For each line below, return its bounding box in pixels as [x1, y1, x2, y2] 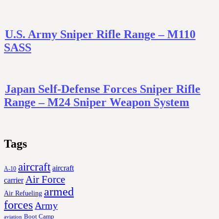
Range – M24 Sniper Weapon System [4, 96, 189, 109]
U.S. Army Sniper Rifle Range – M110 [5, 28, 196, 41]
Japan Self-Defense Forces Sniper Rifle [5, 83, 200, 96]
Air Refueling [4, 189, 42, 197]
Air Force [25, 173, 65, 185]
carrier [4, 175, 23, 184]
